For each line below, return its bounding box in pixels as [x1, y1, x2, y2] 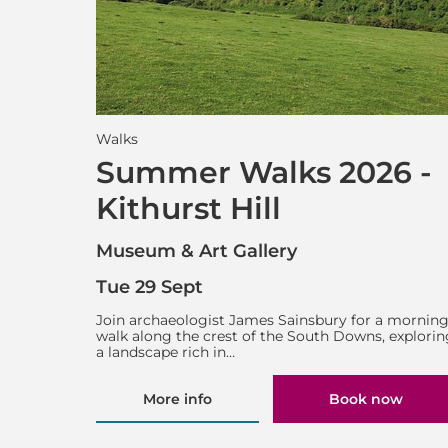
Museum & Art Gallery [96, 240, 298, 263]
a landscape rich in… [96, 343, 236, 362]
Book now [328, 389, 403, 408]
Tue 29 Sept [96, 275, 204, 298]
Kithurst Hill [96, 189, 282, 227]
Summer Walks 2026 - [96, 153, 433, 191]
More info [142, 389, 212, 408]
